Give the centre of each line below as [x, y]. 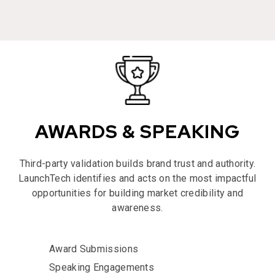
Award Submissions [94, 249]
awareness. [137, 207]
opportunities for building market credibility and [137, 193]
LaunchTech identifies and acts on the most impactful [137, 178]
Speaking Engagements [102, 267]
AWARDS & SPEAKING [137, 131]
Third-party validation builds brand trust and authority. [137, 163]
